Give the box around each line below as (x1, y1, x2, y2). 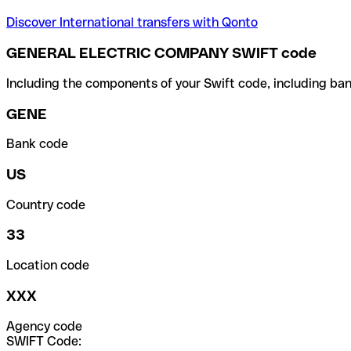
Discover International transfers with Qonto (6, 15, 258, 31)
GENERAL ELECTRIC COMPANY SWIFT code (6, 45, 317, 62)
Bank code (6, 136, 68, 152)
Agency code (6, 318, 82, 334)
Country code (6, 197, 85, 212)
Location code (6, 258, 89, 273)
